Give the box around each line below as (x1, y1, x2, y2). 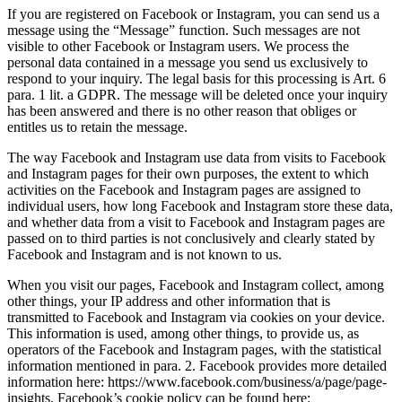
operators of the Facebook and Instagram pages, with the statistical (7, 341, 381, 357)
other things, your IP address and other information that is (7, 293, 330, 309)
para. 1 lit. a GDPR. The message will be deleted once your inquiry (7, 86, 388, 102)
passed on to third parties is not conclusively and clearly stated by (7, 230, 375, 246)
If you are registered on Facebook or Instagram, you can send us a (7, 5, 380, 22)
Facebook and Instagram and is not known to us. (7, 246, 282, 262)
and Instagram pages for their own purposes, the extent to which (7, 165, 369, 181)
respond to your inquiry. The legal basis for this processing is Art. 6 (7, 70, 386, 86)
